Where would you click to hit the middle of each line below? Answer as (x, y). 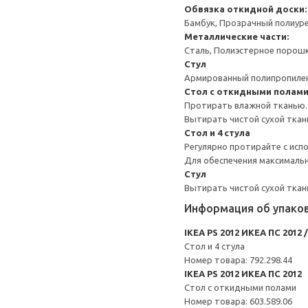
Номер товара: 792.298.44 (238, 260)
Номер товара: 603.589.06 (238, 301)
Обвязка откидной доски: (245, 9)
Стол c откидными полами (240, 287)
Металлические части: (236, 36)
